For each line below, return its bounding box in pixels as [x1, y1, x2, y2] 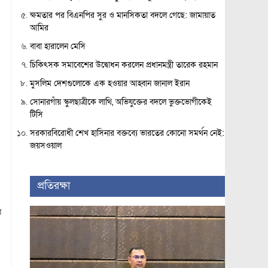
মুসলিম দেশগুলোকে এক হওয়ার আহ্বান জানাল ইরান [29, 78, 190, 89]
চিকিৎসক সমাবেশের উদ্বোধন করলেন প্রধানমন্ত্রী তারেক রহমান [29, 59, 218, 71]
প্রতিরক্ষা [36, 179, 70, 193]
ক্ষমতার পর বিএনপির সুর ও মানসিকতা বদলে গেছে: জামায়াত [29, 10, 215, 21]
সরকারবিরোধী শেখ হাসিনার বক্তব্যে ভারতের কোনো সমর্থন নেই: [29, 127, 224, 139]
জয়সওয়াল [29, 140, 62, 151]
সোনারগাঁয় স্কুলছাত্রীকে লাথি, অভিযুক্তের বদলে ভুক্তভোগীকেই [29, 96, 212, 108]
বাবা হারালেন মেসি [29, 41, 86, 52]
